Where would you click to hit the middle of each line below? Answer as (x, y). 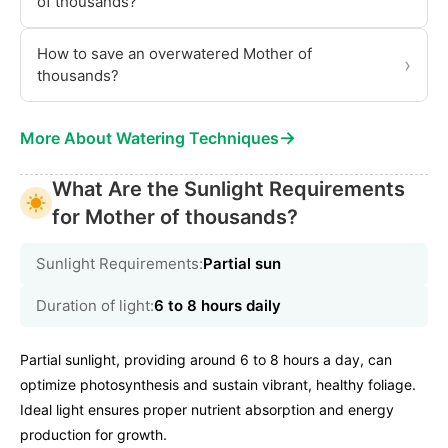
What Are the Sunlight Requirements (228, 188)
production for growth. (93, 434)
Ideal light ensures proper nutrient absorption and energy (207, 409)
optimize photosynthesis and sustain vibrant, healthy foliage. (218, 384)
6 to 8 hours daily (217, 305)
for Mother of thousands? (175, 216)
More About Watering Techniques (149, 137)
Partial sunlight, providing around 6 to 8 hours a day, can (206, 359)
